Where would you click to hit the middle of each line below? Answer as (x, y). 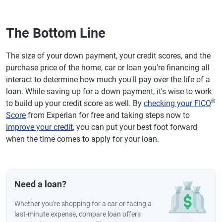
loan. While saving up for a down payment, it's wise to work (109, 91)
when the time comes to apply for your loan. (83, 139)
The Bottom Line (56, 33)
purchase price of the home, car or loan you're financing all (108, 67)
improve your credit (39, 127)
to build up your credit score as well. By (75, 103)
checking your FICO (177, 103)
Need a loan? (40, 184)
